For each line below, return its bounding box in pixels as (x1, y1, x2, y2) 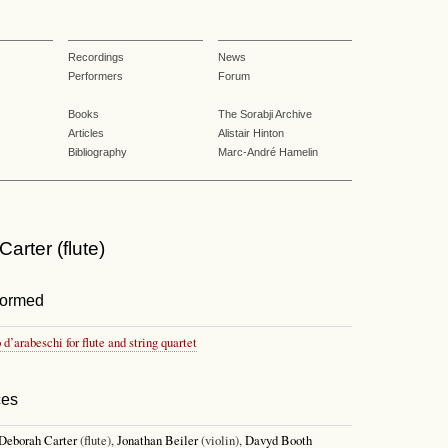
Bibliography (68, 146, 127, 158)
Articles (68, 127, 104, 139)
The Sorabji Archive (218, 108, 312, 120)
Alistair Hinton (218, 127, 284, 139)
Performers (68, 70, 123, 82)
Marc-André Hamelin (218, 146, 318, 158)
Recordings (68, 51, 124, 63)
